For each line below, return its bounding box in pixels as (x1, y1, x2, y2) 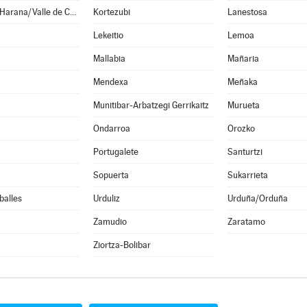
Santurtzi (227, 147, 262, 157)
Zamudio (93, 217, 127, 227)
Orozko (227, 123, 255, 134)
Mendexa (93, 77, 128, 87)
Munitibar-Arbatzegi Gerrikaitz (93, 100, 209, 110)
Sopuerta (93, 170, 129, 180)
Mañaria (227, 53, 259, 64)
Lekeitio (93, 30, 123, 40)
